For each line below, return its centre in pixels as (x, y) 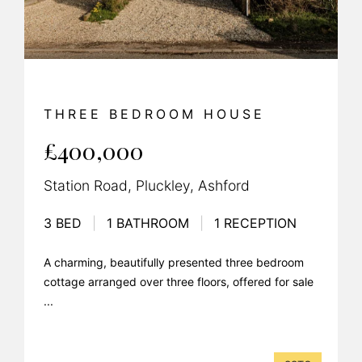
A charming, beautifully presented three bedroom (174, 262)
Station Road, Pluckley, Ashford (147, 185)
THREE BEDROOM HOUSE (154, 114)
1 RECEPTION (253, 223)
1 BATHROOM (148, 223)
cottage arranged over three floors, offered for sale (179, 281)
